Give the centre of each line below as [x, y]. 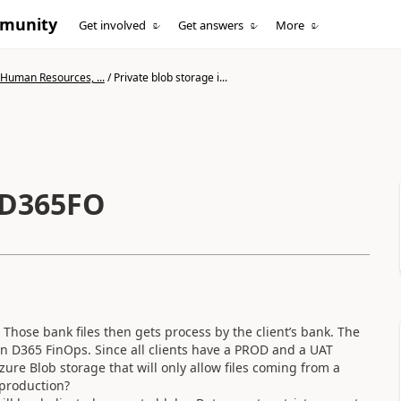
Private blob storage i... [170, 77]
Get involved [113, 25]
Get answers [211, 25]
